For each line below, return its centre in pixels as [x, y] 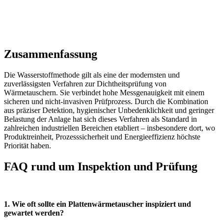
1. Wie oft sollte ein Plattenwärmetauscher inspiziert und [97, 204]
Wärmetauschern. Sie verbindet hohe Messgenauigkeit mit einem [104, 92]
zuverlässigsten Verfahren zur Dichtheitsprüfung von [85, 83]
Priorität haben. [27, 145]
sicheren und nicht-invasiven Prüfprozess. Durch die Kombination [106, 101]
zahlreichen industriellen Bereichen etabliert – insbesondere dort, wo [110, 128]
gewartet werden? [34, 213]
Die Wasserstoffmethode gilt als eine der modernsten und [92, 75]
